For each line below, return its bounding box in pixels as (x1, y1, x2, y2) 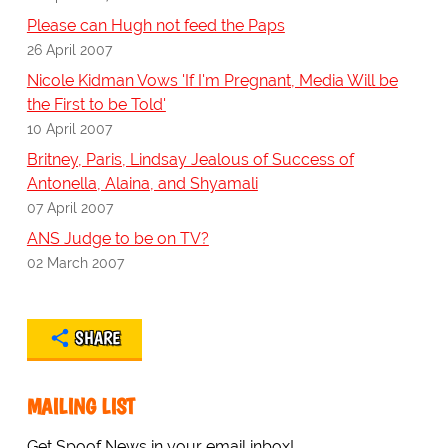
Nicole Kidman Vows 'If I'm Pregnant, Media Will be (26, 71, 398, 91)
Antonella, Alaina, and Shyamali (26, 174, 258, 194)
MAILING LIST (26, 393, 135, 421)
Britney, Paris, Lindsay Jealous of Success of (26, 150, 354, 170)
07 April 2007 (26, 199, 113, 217)
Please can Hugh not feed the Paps (26, 16, 285, 36)
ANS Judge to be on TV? (26, 229, 209, 249)
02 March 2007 (26, 254, 124, 272)
